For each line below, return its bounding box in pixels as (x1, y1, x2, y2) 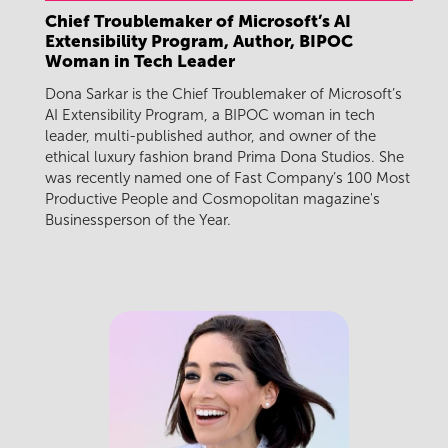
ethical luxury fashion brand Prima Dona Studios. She (45, 148, 404, 167)
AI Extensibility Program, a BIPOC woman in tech (45, 106, 375, 125)
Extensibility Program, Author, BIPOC (45, 30, 353, 51)
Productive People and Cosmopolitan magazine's (45, 190, 380, 209)
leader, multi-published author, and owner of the (45, 127, 376, 146)
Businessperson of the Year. (45, 211, 231, 230)
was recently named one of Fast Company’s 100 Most (45, 169, 410, 188)
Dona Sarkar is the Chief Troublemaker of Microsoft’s (45, 85, 402, 104)
